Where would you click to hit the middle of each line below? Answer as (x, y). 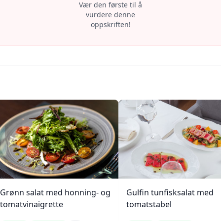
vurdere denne (110, 15)
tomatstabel (149, 204)
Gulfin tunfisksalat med (170, 192)
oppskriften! (110, 24)
